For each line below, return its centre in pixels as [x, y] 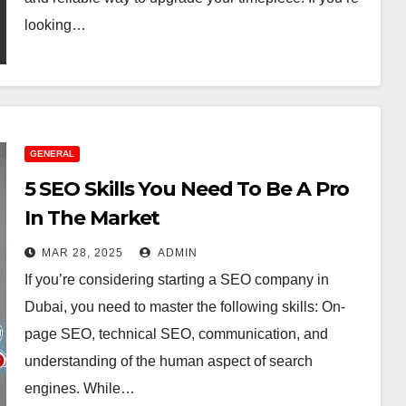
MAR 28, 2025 [82, 253]
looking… [55, 25]
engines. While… [79, 388]
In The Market [92, 218]
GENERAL [52, 154]
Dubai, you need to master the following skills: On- [184, 307]
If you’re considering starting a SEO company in [176, 280]
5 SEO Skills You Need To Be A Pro [187, 189]
